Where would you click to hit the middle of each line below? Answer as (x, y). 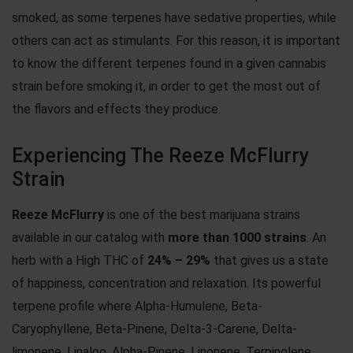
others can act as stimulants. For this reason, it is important (176, 40)
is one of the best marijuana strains (202, 214)
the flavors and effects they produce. (116, 109)
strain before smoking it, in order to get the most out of (166, 86)
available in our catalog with (90, 237)
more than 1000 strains (237, 237)
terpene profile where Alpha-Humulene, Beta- (137, 306)
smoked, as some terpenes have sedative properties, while (174, 17)
